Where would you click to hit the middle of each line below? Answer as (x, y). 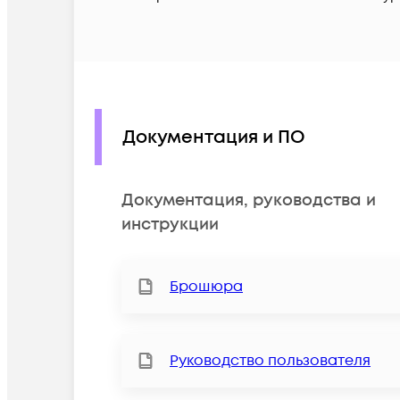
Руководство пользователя (270, 361)
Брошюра (206, 287)
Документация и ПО (214, 137)
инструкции (170, 225)
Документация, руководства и (249, 201)
